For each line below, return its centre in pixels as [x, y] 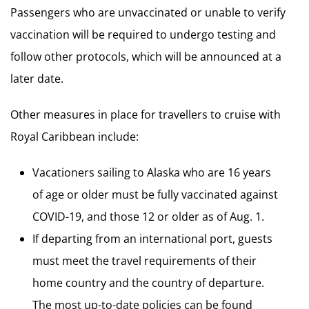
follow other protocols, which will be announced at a [146, 57]
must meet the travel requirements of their [144, 261]
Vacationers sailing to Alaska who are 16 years [152, 173]
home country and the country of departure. [148, 283]
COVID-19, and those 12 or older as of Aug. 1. [148, 217]
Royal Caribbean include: [74, 137]
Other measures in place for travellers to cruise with [146, 115]
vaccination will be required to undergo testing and [143, 35]
